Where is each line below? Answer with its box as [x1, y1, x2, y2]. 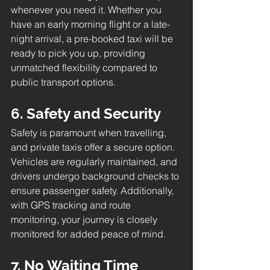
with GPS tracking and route [11, 198, 133, 211]
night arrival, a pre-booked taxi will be [11, 32, 175, 45]
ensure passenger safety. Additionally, [11, 184, 176, 196]
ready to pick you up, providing [11, 46, 148, 59]
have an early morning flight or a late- [11, 17, 170, 30]
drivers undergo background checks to [11, 169, 181, 182]
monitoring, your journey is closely [11, 213, 160, 225]
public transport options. [11, 75, 116, 88]
